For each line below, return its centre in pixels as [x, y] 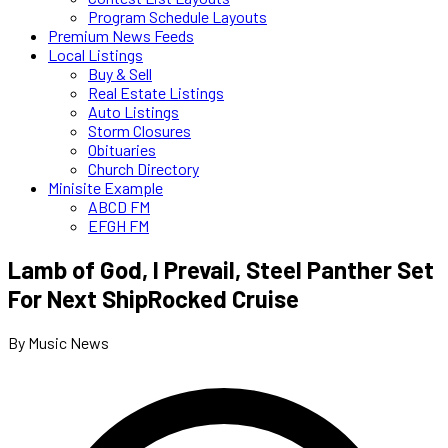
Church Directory [143, 168]
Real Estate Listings [156, 92]
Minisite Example [105, 187]
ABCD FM [119, 206]
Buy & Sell [120, 73]
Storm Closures [139, 130]
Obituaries [122, 149]
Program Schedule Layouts [177, 16]
